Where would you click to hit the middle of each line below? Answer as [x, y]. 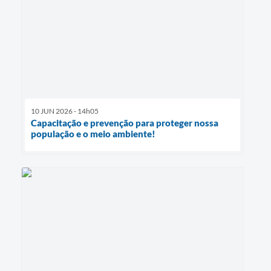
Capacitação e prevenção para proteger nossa [125, 122]
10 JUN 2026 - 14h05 [65, 111]
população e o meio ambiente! [93, 133]
